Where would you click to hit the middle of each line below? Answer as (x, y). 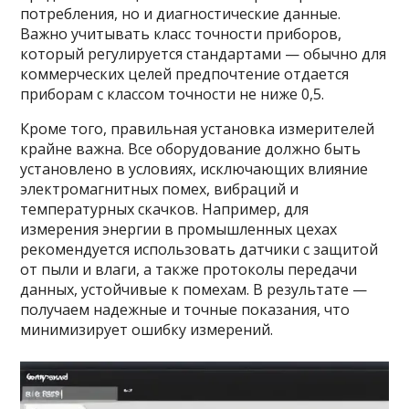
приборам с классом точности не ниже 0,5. (173, 94)
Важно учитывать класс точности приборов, (181, 34)
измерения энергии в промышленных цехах (179, 229)
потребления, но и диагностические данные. (181, 14)
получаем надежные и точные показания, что (185, 309)
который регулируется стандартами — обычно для (204, 54)
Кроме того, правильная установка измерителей (198, 129)
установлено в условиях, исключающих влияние (194, 169)
